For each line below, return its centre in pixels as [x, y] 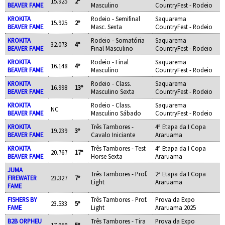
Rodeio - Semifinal [115, 19]
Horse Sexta [106, 156]
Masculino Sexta [113, 92]
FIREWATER [22, 178]
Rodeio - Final [109, 62]
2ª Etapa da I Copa [180, 174]
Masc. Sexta [106, 27]
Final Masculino [112, 48]
